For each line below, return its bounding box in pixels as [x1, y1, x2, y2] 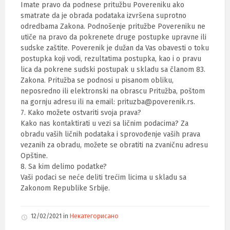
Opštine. [21, 151, 48, 160]
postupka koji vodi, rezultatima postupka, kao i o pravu [21, 54, 201, 63]
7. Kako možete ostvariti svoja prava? [21, 108, 141, 117]
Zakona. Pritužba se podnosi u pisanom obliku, [21, 76, 174, 85]
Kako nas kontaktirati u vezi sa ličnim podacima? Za [21, 119, 188, 128]
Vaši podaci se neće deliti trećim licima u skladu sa [21, 173, 186, 182]
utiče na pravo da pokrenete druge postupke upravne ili [21, 33, 206, 42]
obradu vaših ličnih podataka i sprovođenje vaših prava [21, 130, 200, 139]
